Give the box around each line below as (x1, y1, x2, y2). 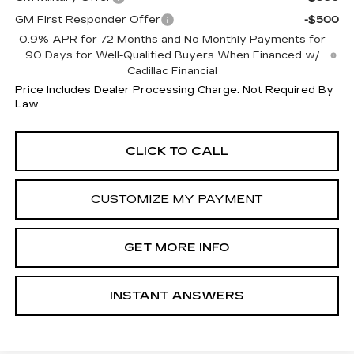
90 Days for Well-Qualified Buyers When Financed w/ (24, 49, 320, 62)
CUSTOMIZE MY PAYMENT (91, 192, 263, 207)
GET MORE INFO (124, 240, 230, 255)
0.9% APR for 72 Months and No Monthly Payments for (19, 33, 326, 47)
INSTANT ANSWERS (110, 288, 244, 303)
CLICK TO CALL (126, 144, 228, 159)
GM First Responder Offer (14, 13, 160, 27)
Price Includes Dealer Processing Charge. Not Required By (14, 84, 333, 97)
